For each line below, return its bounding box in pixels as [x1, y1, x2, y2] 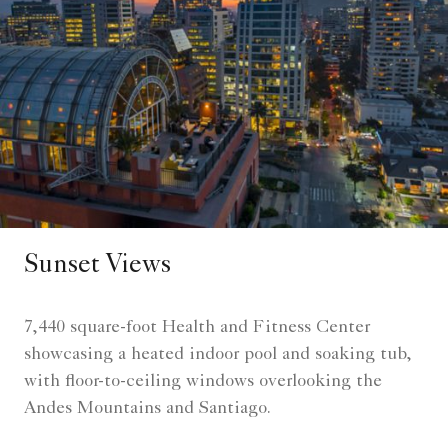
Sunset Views [24, 253, 171, 280]
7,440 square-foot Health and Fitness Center [24, 318, 370, 337]
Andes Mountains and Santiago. [24, 399, 271, 418]
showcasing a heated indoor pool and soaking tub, [24, 345, 411, 364]
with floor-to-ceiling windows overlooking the [24, 372, 382, 391]
